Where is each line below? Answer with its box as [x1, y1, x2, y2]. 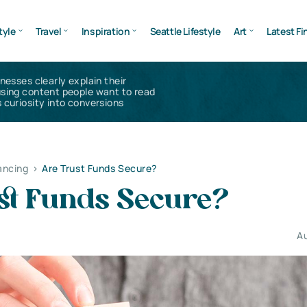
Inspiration [81, 24, 130, 38]
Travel [35, 24, 62, 38]
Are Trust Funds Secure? [42, 162, 157, 175]
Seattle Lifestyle [149, 24, 221, 38]
